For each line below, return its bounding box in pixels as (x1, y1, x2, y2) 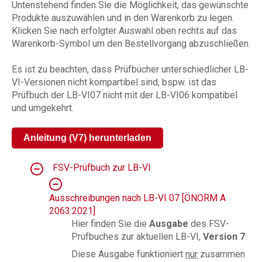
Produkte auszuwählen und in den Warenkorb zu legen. (12, 12, 234, 23)
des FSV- (191, 218, 230, 229)
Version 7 (203, 231, 246, 242)
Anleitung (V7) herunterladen (23, 133, 151, 143)
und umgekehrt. (12, 102, 74, 113)
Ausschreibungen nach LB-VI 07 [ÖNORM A (49, 192, 226, 204)
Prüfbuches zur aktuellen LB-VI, (71, 231, 204, 242)
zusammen (198, 249, 246, 260)
